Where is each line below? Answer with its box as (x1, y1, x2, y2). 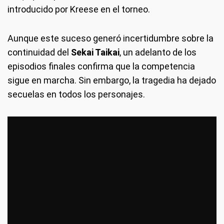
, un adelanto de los (119, 47, 196, 58)
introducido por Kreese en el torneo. (7, 4, 150, 15)
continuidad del (7, 47, 71, 58)
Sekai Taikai (71, 47, 119, 58)
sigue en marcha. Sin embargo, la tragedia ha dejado (7, 75, 216, 86)
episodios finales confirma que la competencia (7, 61, 195, 72)
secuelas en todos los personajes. (7, 89, 145, 100)
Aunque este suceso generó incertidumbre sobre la (7, 33, 213, 44)
